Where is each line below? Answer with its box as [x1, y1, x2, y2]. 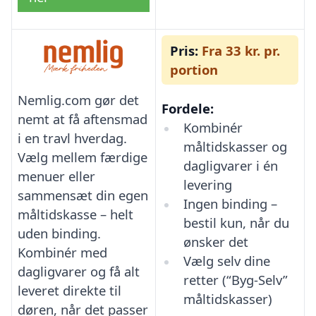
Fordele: [162, 99, 214, 117]
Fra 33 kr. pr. [198, 41, 280, 59]
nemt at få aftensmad [18, 110, 147, 128]
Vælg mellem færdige [18, 148, 147, 166]
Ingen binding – [183, 194, 277, 212]
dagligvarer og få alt [18, 262, 140, 281]
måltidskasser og [183, 137, 287, 155]
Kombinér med [18, 243, 107, 262]
